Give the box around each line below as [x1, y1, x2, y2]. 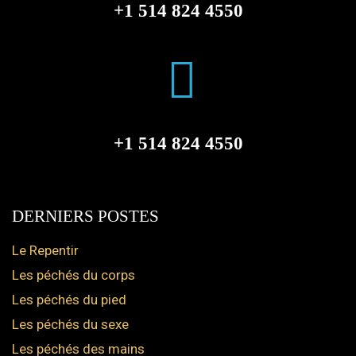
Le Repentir [12, 242, 79, 258]
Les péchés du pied [12, 291, 126, 308]
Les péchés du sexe [12, 315, 129, 332]
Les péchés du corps [12, 266, 135, 283]
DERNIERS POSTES [12, 206, 159, 226]
